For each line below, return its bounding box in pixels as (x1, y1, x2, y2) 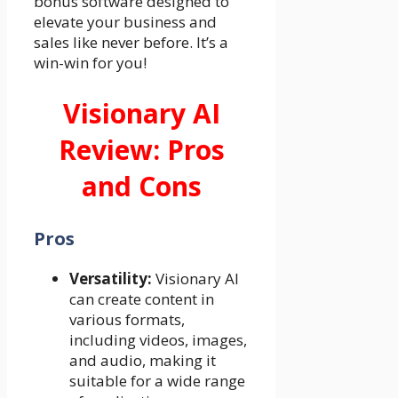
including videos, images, (69, 329, 247, 350)
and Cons (81, 167, 202, 204)
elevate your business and (34, 11, 217, 32)
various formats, (69, 308, 185, 330)
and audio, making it (69, 349, 216, 370)
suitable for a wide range (69, 370, 245, 391)
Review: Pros (58, 131, 225, 168)
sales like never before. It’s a (34, 31, 228, 52)
